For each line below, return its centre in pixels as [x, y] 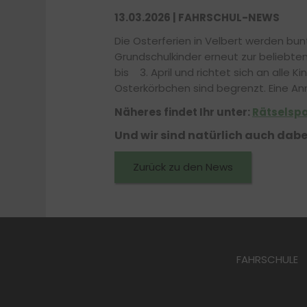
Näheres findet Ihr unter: [183, 112]
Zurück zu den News [183, 167]
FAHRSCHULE [267, 259]
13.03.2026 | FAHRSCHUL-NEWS [197, 17]
